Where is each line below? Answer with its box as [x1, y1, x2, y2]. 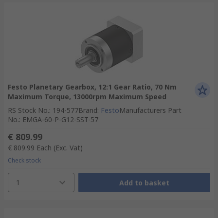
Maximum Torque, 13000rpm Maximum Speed [8, 92, 166, 101]
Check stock [8, 156, 41, 164]
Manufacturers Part [119, 106, 182, 115]
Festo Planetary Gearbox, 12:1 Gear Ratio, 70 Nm [8, 82, 177, 91]
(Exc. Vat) [54, 143, 83, 152]
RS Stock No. [8, 106, 49, 115]
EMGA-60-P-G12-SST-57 [22, 115, 98, 124]
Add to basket [119, 178, 169, 187]
